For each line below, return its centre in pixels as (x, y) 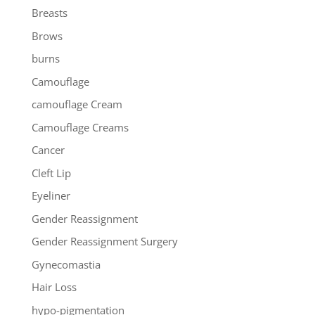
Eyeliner (51, 196)
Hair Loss (54, 287)
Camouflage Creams (80, 127)
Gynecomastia (66, 264)
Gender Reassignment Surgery (104, 242)
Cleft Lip (51, 173)
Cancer (48, 150)
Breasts (49, 13)
